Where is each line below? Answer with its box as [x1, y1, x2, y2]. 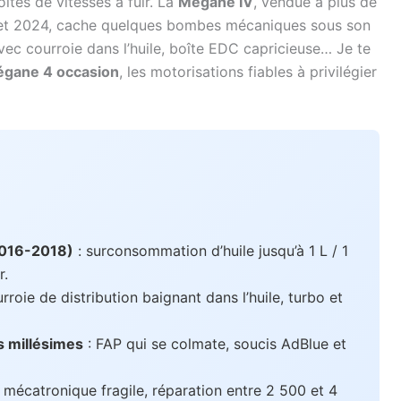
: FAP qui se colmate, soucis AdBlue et [83, 334, 346, 353]
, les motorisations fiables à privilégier [119, 63, 377, 81]
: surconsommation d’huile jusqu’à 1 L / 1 [73, 241, 348, 260]
